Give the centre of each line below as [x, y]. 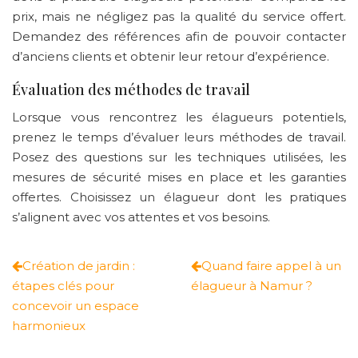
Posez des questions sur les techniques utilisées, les [179, 157]
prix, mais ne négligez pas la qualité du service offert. [179, 16]
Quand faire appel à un [271, 265]
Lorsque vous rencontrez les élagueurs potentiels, [179, 117]
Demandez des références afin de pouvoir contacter [179, 36]
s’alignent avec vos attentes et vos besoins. [141, 217]
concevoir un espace [76, 305]
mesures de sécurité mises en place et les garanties [179, 177]
